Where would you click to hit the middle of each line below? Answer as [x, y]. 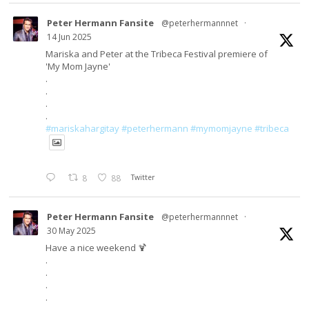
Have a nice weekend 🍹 [97, 248]
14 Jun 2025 [70, 37]
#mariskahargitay [83, 128]
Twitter [143, 178]
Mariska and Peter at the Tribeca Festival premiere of [157, 54]
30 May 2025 [72, 231]
